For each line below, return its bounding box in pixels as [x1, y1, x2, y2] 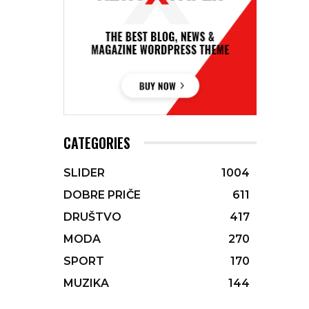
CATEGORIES [63, 132, 130, 154]
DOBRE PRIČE [63, 188, 141, 202]
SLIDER [63, 166, 105, 180]
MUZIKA [63, 277, 109, 290]
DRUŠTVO [63, 210, 121, 224]
